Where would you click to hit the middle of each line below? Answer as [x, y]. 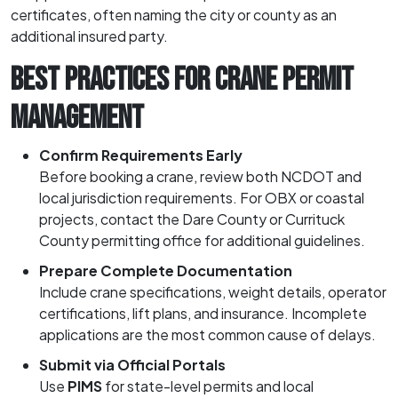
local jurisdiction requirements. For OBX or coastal [202, 197]
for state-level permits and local [208, 386]
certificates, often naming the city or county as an [174, 14]
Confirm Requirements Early [141, 155]
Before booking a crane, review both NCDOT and [200, 176]
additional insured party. [89, 36]
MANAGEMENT [77, 118]
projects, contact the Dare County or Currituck [192, 219]
